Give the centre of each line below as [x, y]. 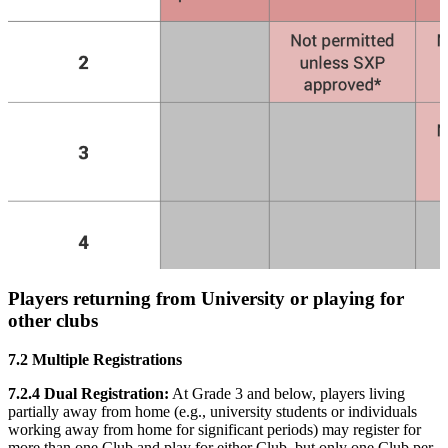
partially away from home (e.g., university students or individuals [212, 411]
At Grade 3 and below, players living [287, 393]
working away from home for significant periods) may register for [214, 429]
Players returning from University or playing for [206, 299]
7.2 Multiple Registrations [95, 359]
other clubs [53, 321]
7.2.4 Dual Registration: [88, 393]
